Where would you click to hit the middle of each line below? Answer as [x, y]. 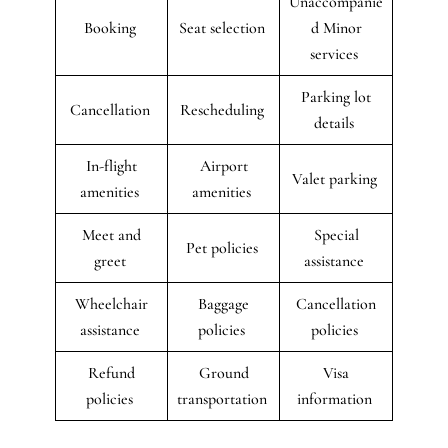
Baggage [223, 303]
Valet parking [336, 178]
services [336, 53]
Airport [223, 165]
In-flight [111, 165]
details [336, 122]
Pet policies [223, 247]
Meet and [111, 234]
